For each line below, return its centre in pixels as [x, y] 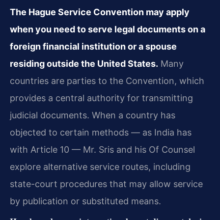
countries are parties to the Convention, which [107, 81]
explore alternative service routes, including [100, 166]
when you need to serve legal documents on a [108, 29]
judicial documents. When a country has [93, 115]
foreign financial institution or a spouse [93, 46]
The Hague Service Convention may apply [100, 12]
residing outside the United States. [84, 63]
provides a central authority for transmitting [101, 98]
